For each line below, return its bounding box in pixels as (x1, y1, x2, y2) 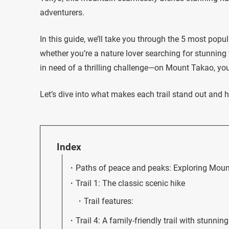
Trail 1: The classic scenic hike (76, 178, 185, 188)
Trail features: (84, 196, 133, 206)
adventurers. (40, 7, 84, 17)
